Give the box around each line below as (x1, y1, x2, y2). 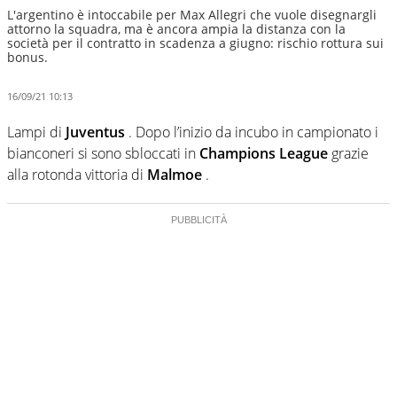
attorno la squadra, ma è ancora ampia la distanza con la (7, 20, 346, 37)
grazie (331, 143, 369, 163)
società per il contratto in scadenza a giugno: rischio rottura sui (7, 35, 384, 51)
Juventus (66, 121, 128, 142)
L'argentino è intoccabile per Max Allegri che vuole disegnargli (7, 6, 377, 23)
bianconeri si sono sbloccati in (7, 143, 199, 163)
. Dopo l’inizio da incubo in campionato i (128, 121, 378, 142)
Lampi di (7, 121, 66, 142)
